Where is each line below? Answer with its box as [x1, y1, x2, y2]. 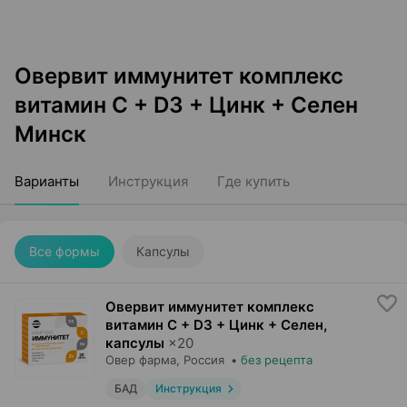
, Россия [176, 352, 224, 367]
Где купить [217, 173, 290, 190]
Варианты [15, 173, 79, 190]
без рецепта [241, 352, 313, 367]
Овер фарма [105, 352, 176, 367]
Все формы [29, 243, 100, 259]
